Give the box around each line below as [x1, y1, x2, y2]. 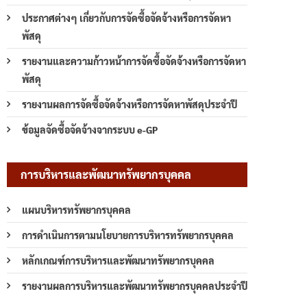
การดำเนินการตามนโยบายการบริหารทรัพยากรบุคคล [22, 228, 234, 241]
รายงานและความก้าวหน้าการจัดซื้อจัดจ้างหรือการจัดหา [22, 54, 246, 67]
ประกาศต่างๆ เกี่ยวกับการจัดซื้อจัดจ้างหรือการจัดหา [22, 11, 231, 24]
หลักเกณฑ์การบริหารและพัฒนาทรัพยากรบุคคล [22, 254, 214, 267]
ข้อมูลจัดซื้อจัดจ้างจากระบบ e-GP [22, 123, 158, 136]
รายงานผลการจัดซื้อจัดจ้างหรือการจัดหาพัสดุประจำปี [22, 97, 237, 110]
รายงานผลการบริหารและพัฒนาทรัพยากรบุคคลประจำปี [22, 279, 247, 292]
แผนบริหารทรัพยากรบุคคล [22, 203, 131, 216]
